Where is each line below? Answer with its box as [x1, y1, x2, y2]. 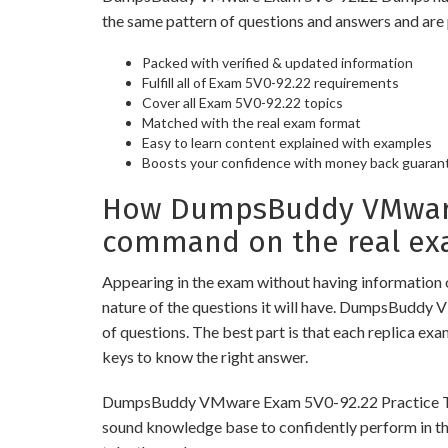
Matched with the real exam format [142, 114, 361, 131]
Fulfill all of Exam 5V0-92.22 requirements [142, 74, 399, 91]
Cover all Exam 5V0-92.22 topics [142, 94, 343, 111]
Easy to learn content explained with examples [142, 134, 432, 151]
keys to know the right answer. [102, 347, 308, 366]
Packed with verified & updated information [142, 54, 413, 71]
